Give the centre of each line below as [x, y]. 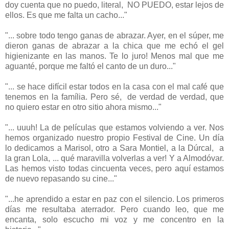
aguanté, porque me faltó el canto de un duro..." [90, 66]
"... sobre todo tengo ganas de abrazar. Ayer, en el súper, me [114, 35]
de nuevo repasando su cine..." [61, 178]
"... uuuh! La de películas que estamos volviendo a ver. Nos [114, 127]
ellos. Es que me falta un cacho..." [66, 15]
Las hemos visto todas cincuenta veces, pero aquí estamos [114, 168]
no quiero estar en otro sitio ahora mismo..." [83, 107]
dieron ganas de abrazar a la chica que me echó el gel [114, 45]
